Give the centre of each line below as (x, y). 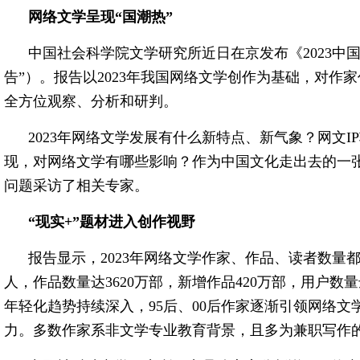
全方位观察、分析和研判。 (91, 101)
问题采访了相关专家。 (76, 186)
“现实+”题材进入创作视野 (112, 222)
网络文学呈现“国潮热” (100, 17)
